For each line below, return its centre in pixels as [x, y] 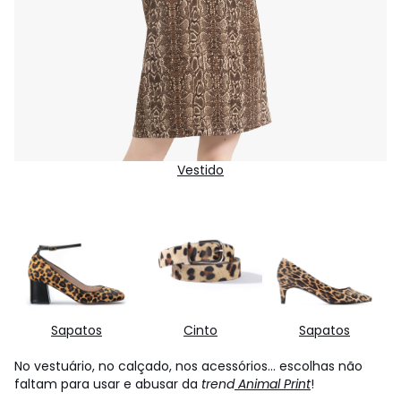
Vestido [200, 171]
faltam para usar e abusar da [108, 384]
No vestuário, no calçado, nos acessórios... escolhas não [188, 367]
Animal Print [274, 384]
